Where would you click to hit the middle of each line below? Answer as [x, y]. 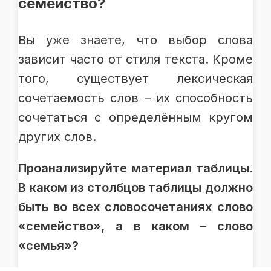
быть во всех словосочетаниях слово [135, 207]
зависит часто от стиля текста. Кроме [135, 59]
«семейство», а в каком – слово [135, 226]
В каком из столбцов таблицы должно [135, 187]
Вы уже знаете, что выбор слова [135, 40]
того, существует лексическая [135, 78]
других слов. [57, 136]
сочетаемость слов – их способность [135, 98]
